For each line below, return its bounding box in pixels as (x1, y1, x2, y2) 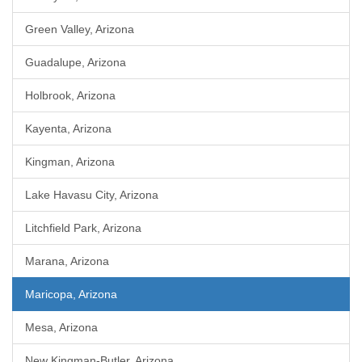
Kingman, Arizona (25, 155, 115, 168)
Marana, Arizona (25, 255, 109, 267)
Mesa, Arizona (25, 321, 98, 334)
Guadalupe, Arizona (25, 56, 126, 69)
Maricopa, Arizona (25, 288, 117, 301)
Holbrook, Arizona (25, 89, 116, 102)
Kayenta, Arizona (25, 122, 112, 135)
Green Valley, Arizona (25, 23, 134, 36)
